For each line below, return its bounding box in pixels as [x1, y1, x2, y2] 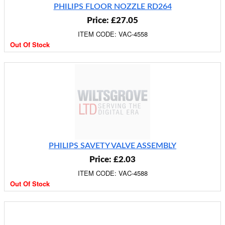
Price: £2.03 [89, 155, 136, 164]
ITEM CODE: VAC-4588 [77, 168, 148, 178]
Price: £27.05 [87, 16, 138, 25]
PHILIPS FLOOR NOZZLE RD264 [53, 3, 172, 11]
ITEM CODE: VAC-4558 [77, 29, 148, 39]
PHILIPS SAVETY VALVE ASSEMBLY [49, 142, 176, 150]
